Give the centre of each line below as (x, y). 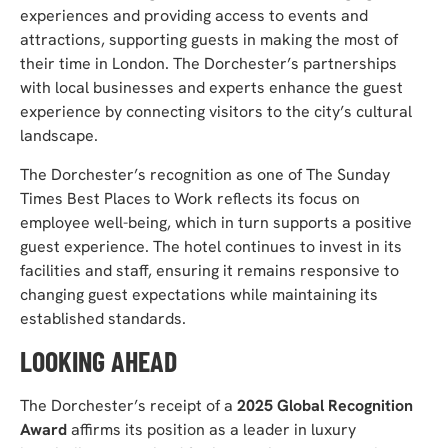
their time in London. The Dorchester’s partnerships (208, 64)
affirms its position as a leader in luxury (211, 430)
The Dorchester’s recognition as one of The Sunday (205, 174)
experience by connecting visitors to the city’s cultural (216, 112)
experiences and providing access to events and (194, 16)
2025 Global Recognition (325, 406)
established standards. (103, 318)
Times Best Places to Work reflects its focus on (190, 198)
